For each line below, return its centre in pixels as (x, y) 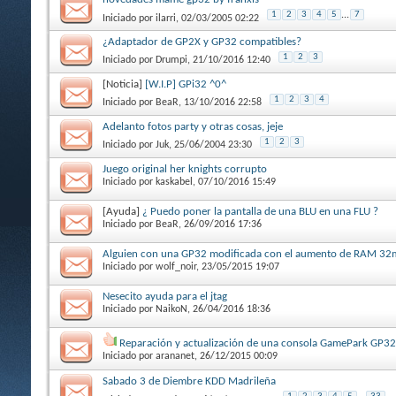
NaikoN (171, 309)
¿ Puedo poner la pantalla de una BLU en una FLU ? (260, 211)
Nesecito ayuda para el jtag (165, 296)
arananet (175, 356)
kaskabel (174, 182)
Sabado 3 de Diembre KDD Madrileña (189, 381)
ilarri (166, 18)
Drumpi (171, 60)
